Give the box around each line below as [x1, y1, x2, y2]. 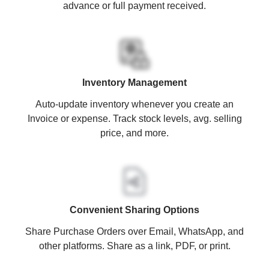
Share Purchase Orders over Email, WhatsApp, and [25, 226, 244, 237]
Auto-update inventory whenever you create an [35, 98, 234, 109]
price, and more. [100, 127, 169, 138]
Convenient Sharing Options [70, 204, 199, 215]
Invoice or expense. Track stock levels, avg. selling [27, 113, 242, 124]
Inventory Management [82, 77, 187, 88]
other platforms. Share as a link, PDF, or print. [38, 240, 231, 251]
